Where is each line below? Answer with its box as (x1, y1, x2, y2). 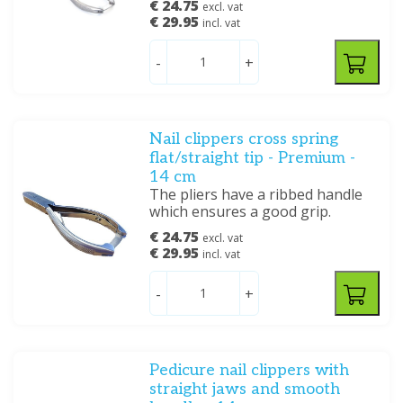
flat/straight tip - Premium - (149, 148, 356, 167)
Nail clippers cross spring (149, 130, 339, 148)
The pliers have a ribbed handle (149, 184, 363, 204)
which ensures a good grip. (149, 201, 332, 221)
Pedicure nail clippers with (149, 361, 350, 380)
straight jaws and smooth (149, 380, 341, 399)
